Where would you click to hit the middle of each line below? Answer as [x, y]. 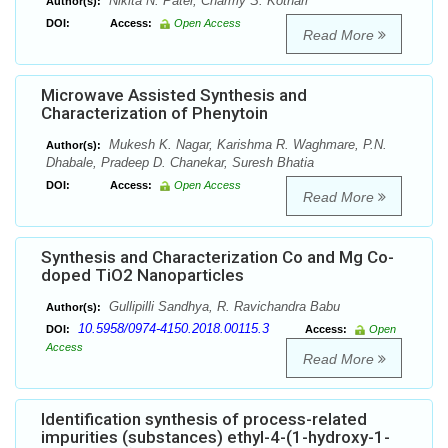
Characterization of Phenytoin [154, 113]
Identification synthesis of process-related [204, 419]
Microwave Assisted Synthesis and [174, 95]
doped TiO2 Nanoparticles [142, 275]
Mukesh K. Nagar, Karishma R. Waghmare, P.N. [246, 145]
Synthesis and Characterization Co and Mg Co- [217, 257]
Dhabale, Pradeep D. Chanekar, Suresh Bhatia [180, 163]
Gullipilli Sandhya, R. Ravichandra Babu [222, 307]
